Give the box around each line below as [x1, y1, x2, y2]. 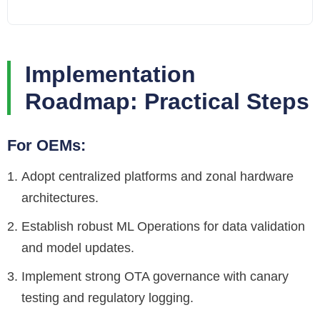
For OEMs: [7, 136, 86, 155]
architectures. [21, 191, 99, 206]
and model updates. [21, 241, 134, 256]
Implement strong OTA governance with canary [21, 269, 289, 284]
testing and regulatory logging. [21, 291, 194, 306]
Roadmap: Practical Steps [25, 89, 309, 115]
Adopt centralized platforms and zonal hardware [21, 169, 294, 184]
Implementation [25, 61, 196, 88]
